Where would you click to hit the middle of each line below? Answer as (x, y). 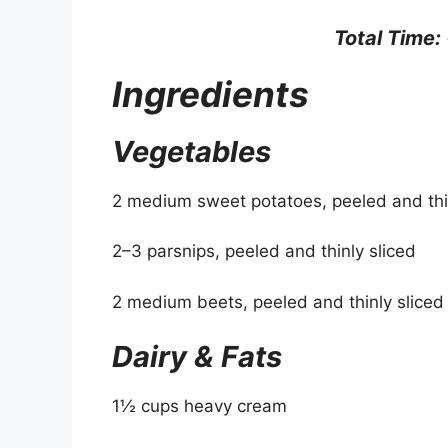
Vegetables (191, 151)
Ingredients (210, 93)
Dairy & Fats (197, 357)
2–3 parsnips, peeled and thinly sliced (264, 251)
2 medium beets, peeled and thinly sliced (278, 301)
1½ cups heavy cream (199, 406)
